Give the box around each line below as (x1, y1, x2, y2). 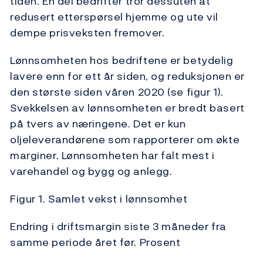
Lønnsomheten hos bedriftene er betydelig (10, 52, 234, 69)
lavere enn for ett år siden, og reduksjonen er (10, 68, 245, 85)
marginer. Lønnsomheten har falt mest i (10, 147, 215, 164)
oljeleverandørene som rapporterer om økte (10, 131, 240, 148)
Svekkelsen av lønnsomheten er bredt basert (10, 100, 245, 116)
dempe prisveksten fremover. (10, 25, 165, 41)
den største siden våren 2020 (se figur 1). (10, 84, 224, 100)
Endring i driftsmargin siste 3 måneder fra (10, 218, 227, 235)
